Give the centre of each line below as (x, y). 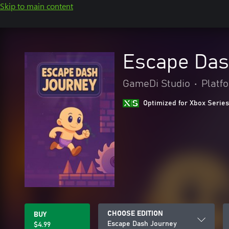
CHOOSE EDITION (135, 214)
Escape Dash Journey (142, 224)
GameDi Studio (156, 84)
